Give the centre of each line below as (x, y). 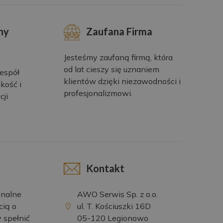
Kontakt (105, 168)
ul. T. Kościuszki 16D (114, 206)
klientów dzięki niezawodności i (122, 81)
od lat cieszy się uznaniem (111, 69)
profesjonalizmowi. (98, 93)
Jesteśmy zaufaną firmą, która (118, 57)
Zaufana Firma (119, 32)
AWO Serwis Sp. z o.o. (118, 194)
